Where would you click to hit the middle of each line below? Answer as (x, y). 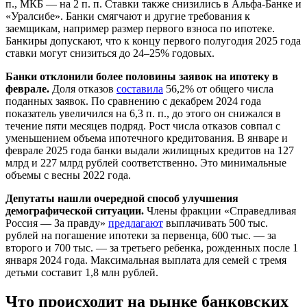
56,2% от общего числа (218, 88)
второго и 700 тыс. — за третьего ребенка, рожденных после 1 (152, 247)
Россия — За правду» (57, 223)
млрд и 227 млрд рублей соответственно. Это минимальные (146, 162)
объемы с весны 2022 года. (68, 175)
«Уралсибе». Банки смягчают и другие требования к (128, 16)
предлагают (136, 223)
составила (140, 88)
